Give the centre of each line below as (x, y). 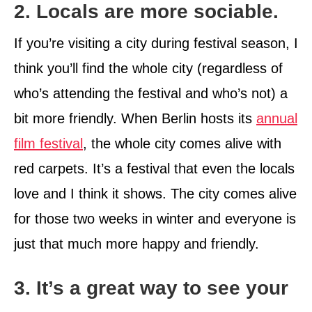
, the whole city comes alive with (182, 143)
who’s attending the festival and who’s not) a (151, 93)
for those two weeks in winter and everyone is (155, 218)
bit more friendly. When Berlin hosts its (135, 118)
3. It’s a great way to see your (151, 288)
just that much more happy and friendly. (136, 243)
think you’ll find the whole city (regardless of (148, 68)
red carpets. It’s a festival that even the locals (154, 168)
